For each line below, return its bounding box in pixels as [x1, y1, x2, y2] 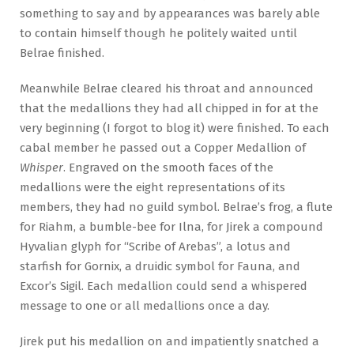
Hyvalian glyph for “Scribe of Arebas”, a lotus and [20, 239, 291, 254]
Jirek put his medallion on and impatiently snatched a [20, 334, 319, 349]
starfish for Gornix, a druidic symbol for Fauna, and [20, 259, 300, 274]
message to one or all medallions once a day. [20, 299, 269, 314]
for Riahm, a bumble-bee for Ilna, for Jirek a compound [20, 220, 323, 235]
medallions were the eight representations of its [20, 180, 285, 195]
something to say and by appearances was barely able [20, 6, 320, 21]
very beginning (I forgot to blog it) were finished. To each [20, 121, 330, 136]
